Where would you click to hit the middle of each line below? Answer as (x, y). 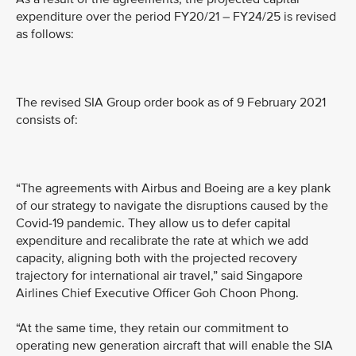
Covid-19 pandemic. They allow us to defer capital (153, 223)
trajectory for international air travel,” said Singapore (159, 276)
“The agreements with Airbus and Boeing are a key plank (173, 188)
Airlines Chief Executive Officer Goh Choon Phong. (157, 293)
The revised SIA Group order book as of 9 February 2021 (171, 103)
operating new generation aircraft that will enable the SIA (174, 346)
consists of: (48, 120)
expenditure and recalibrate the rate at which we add (162, 241)
